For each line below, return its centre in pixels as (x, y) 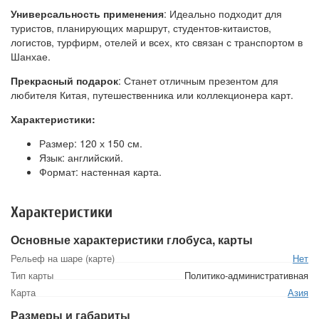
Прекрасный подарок (64, 81)
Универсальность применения (87, 14)
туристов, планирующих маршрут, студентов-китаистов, (141, 28)
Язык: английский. (81, 158)
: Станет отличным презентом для (198, 81)
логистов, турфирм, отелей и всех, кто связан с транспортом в (157, 42)
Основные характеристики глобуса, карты (132, 240)
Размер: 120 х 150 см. (91, 143)
